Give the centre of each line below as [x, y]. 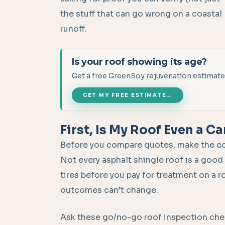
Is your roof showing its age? [140, 62]
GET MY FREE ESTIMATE [125, 95]
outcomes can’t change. [109, 190]
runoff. [73, 29]
